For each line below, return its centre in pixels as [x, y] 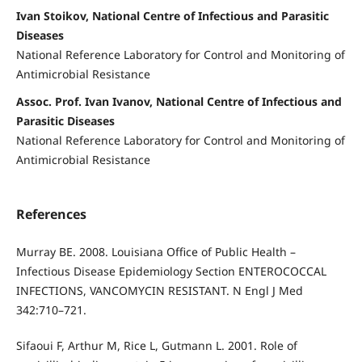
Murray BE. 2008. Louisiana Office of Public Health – [156, 252]
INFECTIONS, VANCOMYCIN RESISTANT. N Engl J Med [159, 291]
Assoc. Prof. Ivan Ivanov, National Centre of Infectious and [179, 102]
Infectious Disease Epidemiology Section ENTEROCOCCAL [171, 271]
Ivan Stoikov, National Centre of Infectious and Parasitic [172, 16]
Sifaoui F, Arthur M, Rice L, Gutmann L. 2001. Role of [156, 346]
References [51, 215]
